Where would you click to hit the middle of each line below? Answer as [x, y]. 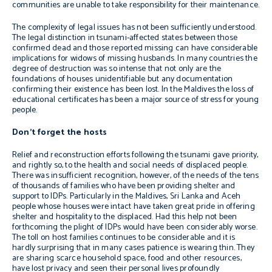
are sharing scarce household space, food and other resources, [127, 258]
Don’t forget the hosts [60, 133]
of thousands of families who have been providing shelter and [124, 186]
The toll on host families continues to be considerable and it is [124, 238]
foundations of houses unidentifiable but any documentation [123, 79]
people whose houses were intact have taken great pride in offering [134, 207]
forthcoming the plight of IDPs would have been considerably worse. [135, 227]
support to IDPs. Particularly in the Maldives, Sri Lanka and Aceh [127, 196]
